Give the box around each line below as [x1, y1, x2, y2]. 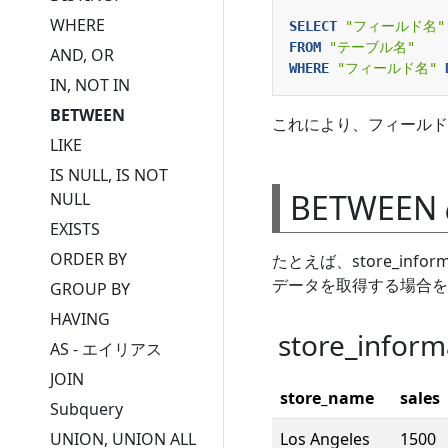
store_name [280, 386, 374, 409]
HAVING [49, 308, 110, 330]
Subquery [49, 398, 123, 420]
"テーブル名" [329, 38, 415, 55]
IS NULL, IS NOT [49, 164, 168, 186]
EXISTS [49, 218, 100, 240]
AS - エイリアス [49, 338, 162, 360]
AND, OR [49, 44, 114, 66]
